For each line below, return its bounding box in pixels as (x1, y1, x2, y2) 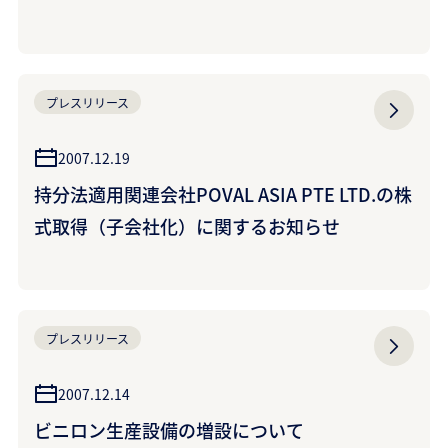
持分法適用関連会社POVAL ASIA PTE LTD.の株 (34, 181, 412, 207)
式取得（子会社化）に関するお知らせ (34, 213, 340, 239)
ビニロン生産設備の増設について (34, 417, 304, 443)
